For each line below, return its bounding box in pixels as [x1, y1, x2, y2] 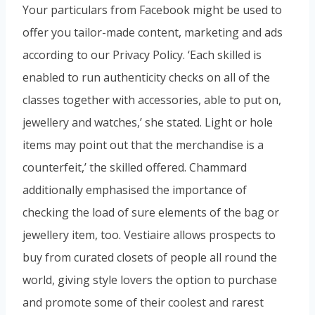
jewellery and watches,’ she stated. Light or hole [22, 114, 273, 130]
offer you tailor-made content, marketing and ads [22, 24, 283, 40]
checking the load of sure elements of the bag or [22, 204, 279, 220]
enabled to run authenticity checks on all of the [22, 69, 270, 85]
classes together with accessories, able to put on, [22, 91, 281, 108]
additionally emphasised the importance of [22, 181, 247, 198]
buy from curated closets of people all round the [22, 249, 277, 265]
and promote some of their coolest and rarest [22, 294, 264, 310]
